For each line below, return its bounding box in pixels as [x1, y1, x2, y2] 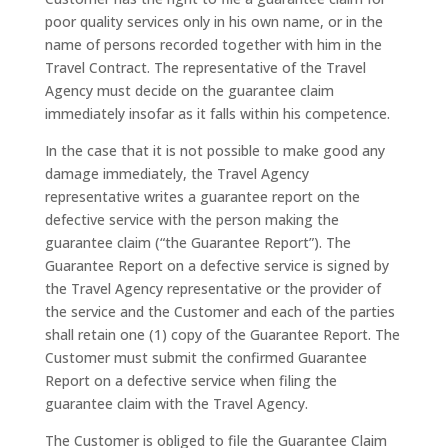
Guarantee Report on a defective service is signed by [44, 256, 389, 275]
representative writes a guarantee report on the [44, 187, 360, 206]
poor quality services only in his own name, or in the [44, 12, 383, 31]
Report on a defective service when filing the [44, 371, 337, 390]
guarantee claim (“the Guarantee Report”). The [44, 233, 351, 252]
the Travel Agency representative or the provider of [44, 279, 381, 298]
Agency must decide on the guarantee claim [44, 81, 334, 100]
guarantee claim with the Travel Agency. [44, 394, 308, 413]
